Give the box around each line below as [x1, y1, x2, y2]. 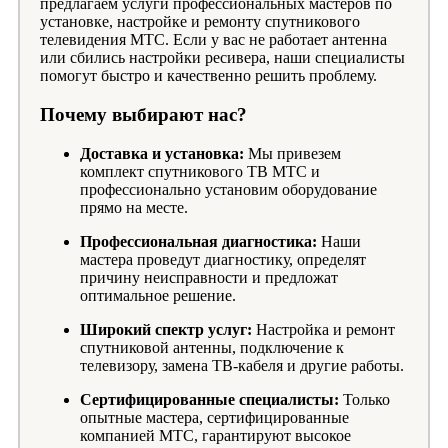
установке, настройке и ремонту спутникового [40, 13, 360, 31]
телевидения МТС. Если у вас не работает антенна [40, 31, 387, 49]
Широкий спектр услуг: [80, 320, 252, 338]
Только [339, 390, 390, 408]
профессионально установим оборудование [80, 180, 377, 198]
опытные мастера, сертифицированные [80, 408, 349, 426]
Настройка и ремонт [252, 320, 395, 338]
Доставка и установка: [80, 144, 244, 162]
